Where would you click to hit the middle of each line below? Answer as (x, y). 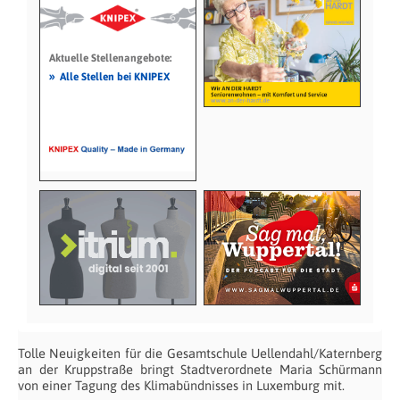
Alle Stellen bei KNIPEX (114, 77)
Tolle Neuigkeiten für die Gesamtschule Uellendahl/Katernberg (200, 353)
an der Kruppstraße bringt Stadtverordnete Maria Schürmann (200, 369)
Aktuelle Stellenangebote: (110, 58)
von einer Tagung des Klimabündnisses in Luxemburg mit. (181, 385)
